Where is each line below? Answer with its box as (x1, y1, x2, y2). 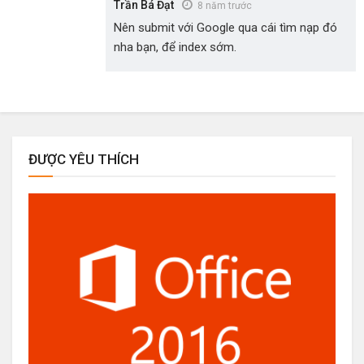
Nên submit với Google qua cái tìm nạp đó (114, 20, 337, 35)
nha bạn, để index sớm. (114, 40, 236, 54)
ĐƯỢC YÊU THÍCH (28, 150, 139, 167)
